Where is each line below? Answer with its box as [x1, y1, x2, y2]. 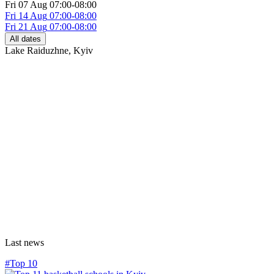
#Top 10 [5, 258, 37, 269]
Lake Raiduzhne [5, 45, 68, 56]
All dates [10, 34, 41, 44]
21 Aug [18, 21, 47, 32]
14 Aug [18, 10, 47, 21]
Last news [5, 237, 44, 248]
